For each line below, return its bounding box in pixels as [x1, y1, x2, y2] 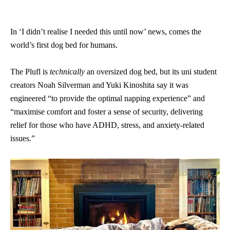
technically [50, 67, 85, 76]
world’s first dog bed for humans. [10, 41, 118, 49]
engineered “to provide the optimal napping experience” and [10, 94, 205, 103]
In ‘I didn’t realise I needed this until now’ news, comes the [10, 27, 201, 36]
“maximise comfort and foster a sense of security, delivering [10, 107, 203, 116]
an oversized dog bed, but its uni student [85, 67, 217, 76]
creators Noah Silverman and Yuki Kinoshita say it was [10, 81, 188, 89]
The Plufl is [10, 67, 50, 76]
